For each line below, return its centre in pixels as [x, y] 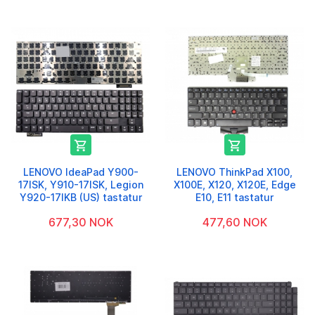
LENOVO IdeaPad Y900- [81, 172]
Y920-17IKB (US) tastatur [81, 197]
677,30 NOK [81, 222]
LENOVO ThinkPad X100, [234, 172]
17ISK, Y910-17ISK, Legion [81, 184]
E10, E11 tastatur [234, 197]
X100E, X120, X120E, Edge [234, 184]
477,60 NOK [234, 222]
